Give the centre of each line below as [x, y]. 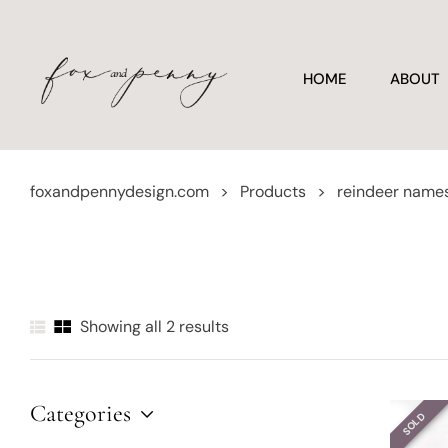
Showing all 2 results [154, 326]
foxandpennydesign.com [119, 191]
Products [273, 191]
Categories [80, 413]
